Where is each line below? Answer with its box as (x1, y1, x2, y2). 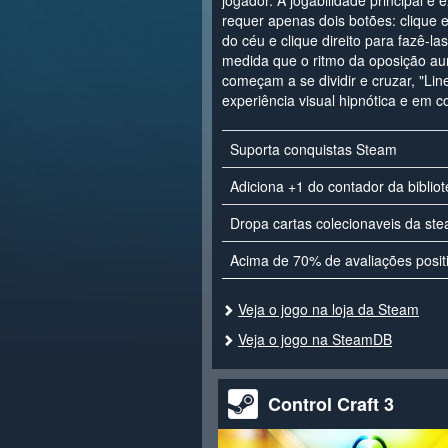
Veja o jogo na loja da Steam (238, 299, 419, 320)
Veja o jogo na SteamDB (238, 329, 392, 350)
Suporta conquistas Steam (230, 139, 397, 160)
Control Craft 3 (268, 391, 394, 418)
